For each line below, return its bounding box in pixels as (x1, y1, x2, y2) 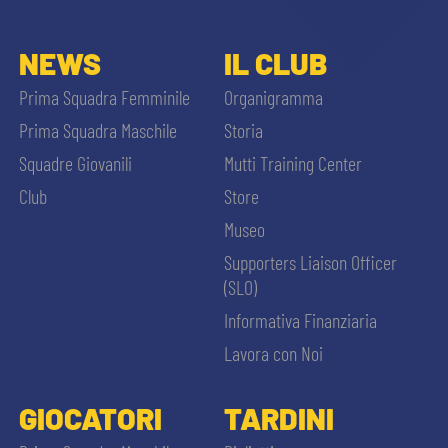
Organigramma (223, 84, 323, 109)
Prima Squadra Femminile (18, 84, 190, 109)
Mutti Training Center (223, 150, 362, 175)
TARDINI (223, 399, 334, 436)
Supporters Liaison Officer (223, 249, 397, 274)
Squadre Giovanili (18, 150, 132, 175)
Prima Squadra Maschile (18, 117, 177, 142)
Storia (223, 117, 263, 142)
